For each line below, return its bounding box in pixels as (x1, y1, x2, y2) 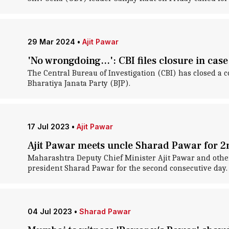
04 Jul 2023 (27, 207, 72, 216)
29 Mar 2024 (27, 37, 75, 46)
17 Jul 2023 (27, 122, 70, 131)
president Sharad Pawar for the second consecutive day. (27, 164, 227, 173)
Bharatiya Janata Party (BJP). (27, 79, 130, 88)
